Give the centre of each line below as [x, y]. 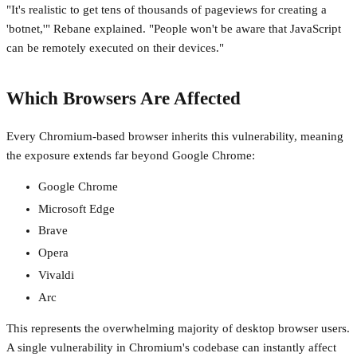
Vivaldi [56, 275]
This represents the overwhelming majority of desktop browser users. [178, 328]
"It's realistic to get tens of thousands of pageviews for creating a [167, 10]
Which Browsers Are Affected [124, 99]
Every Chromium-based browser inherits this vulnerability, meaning [175, 136]
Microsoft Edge [76, 208]
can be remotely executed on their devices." [115, 48]
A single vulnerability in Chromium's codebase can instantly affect [171, 347]
